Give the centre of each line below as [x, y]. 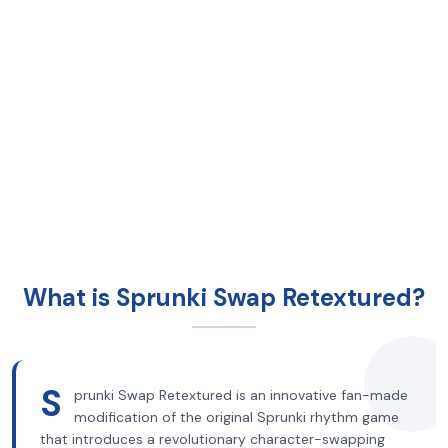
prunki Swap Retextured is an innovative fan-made [241, 395]
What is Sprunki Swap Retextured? [224, 297]
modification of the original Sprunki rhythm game [236, 417]
